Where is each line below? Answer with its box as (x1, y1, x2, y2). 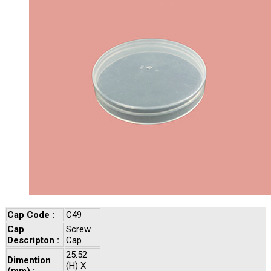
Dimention (7, 255, 51, 266)
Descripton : (7, 235, 59, 246)
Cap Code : (7, 209, 54, 221)
